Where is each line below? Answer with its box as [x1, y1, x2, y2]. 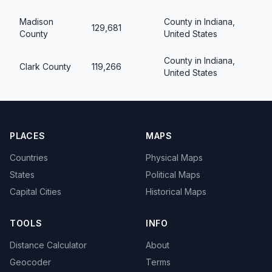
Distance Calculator [10, 240, 87, 250]
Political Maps [146, 169, 200, 180]
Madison [19, 16, 53, 27]
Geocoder [10, 257, 51, 267]
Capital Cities [10, 186, 61, 197]
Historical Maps [146, 186, 206, 197]
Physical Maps [146, 152, 203, 163]
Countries [10, 152, 48, 163]
